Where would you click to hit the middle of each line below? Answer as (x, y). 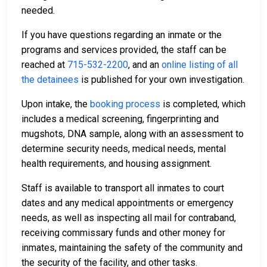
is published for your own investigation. (162, 80)
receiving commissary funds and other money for (123, 233)
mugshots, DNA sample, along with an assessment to (133, 134)
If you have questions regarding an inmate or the (122, 35)
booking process (125, 104)
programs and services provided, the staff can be (124, 50)
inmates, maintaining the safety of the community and (132, 248)
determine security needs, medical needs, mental (124, 149)
